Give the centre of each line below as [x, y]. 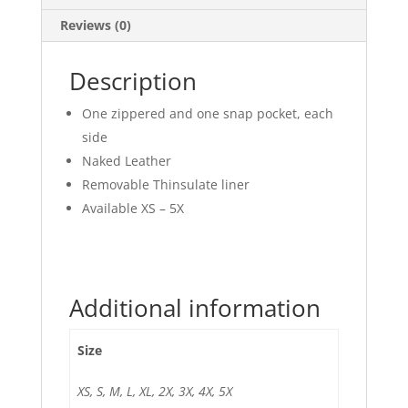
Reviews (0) [95, 25]
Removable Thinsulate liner [165, 185]
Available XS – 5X [133, 209]
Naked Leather [126, 161]
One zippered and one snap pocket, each [207, 114]
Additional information [194, 308]
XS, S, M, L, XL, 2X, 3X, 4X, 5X [155, 392]
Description [133, 82]
